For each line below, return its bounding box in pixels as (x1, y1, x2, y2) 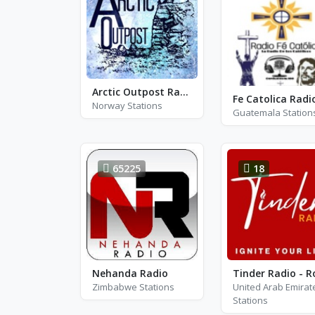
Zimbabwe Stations (92, 280, 174, 293)
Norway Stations (92, 99, 162, 112)
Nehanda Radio (92, 266, 168, 280)
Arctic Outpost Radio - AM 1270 (180, 85, 188, 99)
